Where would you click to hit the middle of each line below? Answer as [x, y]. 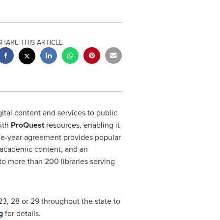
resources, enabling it [82, 125]
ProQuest [27, 125]
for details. [22, 213]
